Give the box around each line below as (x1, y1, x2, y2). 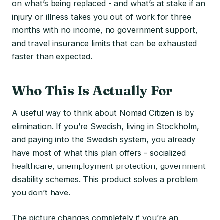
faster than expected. (12, 51, 92, 61)
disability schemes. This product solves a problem (12, 174, 198, 184)
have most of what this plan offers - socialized (12, 147, 186, 158)
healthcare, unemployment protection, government (12, 161, 206, 171)
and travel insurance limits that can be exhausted (12, 38, 197, 48)
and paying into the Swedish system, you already (12, 134, 195, 144)
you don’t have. (12, 187, 70, 197)
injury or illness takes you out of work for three (12, 11, 191, 22)
